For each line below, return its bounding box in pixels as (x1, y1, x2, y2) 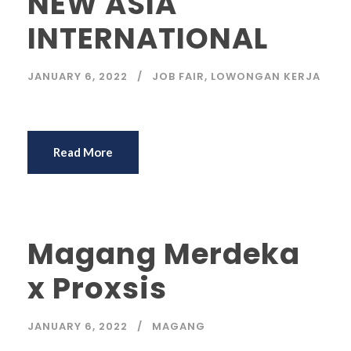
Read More (53, 145, 113, 159)
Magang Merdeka (27, 233, 300, 274)
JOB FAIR (152, 69, 204, 84)
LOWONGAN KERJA (211, 69, 320, 84)
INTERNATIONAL (27, 18, 268, 59)
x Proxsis (27, 268, 167, 309)
